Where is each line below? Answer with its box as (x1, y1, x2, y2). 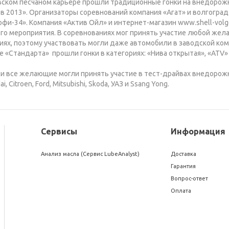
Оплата (171, 188, 192, 194)
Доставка (171, 151, 197, 157)
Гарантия (171, 163, 196, 169)
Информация (171, 127, 226, 136)
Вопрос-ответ (171, 175, 209, 181)
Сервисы (40, 127, 77, 136)
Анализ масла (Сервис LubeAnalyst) (40, 151, 140, 157)
